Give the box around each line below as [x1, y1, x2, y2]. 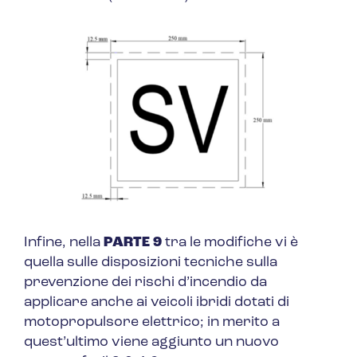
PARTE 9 [104, 235, 165, 251]
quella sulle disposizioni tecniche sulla [24, 255, 277, 271]
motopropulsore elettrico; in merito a [24, 315, 280, 331]
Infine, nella [24, 235, 104, 251]
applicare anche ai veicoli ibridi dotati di [24, 295, 289, 311]
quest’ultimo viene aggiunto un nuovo [24, 335, 279, 351]
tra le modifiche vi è [165, 235, 298, 251]
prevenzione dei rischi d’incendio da [24, 275, 267, 291]
